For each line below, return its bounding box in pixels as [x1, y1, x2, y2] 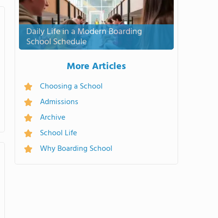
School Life [40, 127, 77, 140]
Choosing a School [40, 80, 103, 93]
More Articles [67, 59, 126, 74]
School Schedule [26, 35, 87, 49]
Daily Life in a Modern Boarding [26, 25, 142, 39]
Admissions [40, 96, 78, 109]
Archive [40, 111, 65, 124]
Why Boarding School [40, 143, 112, 155]
